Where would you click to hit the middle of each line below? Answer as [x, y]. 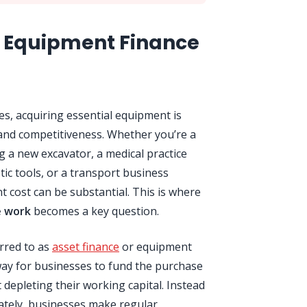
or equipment [156, 247]
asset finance [86, 247]
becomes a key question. [95, 211]
